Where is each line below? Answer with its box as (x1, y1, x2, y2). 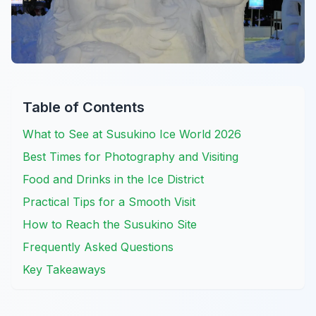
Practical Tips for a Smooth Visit (23, 195, 195, 209)
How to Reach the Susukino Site (23, 217, 197, 231)
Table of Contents (23, 99, 145, 116)
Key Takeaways (23, 262, 106, 276)
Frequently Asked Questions (23, 240, 174, 254)
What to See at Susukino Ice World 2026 (23, 127, 241, 141)
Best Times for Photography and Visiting (23, 150, 238, 164)
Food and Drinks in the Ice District (23, 172, 204, 186)
